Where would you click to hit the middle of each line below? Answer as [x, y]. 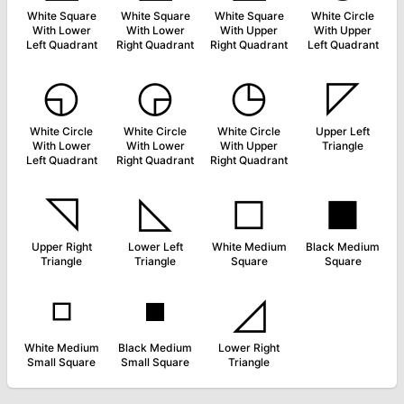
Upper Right [61, 247]
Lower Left [155, 247]
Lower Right [249, 348]
